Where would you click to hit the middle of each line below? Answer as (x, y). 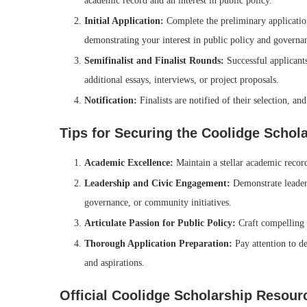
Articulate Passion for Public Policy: (160, 223)
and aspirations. (114, 263)
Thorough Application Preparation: (158, 244)
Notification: (111, 101)
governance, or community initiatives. (158, 203)
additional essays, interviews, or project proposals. (182, 80)
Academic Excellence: (129, 163)
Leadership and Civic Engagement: (157, 184)
